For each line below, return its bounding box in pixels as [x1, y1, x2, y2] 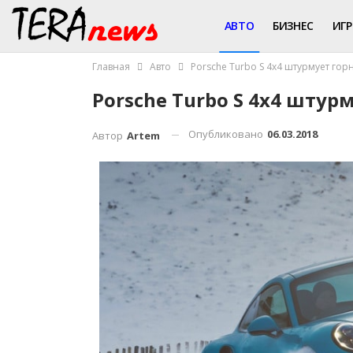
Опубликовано [188, 127, 266, 141]
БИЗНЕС [273, 18, 314, 33]
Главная [92, 60, 130, 73]
